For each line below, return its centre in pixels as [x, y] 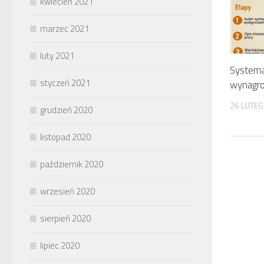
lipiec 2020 [60, 245]
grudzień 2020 [66, 110]
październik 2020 [72, 164]
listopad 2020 [65, 137]
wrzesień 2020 [67, 191]
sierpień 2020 [65, 218]
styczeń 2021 [65, 82]
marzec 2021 [65, 28]
